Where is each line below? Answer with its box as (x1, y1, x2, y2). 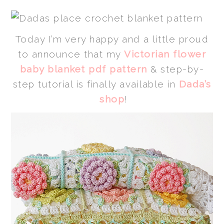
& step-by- (147, 63, 204, 75)
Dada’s (178, 78, 211, 90)
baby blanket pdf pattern (19, 63, 147, 75)
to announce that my (18, 48, 124, 60)
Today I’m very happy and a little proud (15, 33, 209, 45)
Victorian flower (124, 48, 206, 60)
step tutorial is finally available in (12, 78, 179, 90)
